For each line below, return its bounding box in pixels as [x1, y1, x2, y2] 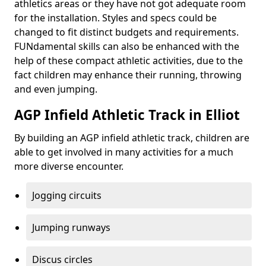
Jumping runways [32, 221, 110, 234]
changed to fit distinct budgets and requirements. [14, 26, 239, 39]
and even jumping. [14, 83, 97, 96]
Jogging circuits [32, 189, 102, 202]
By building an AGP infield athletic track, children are [14, 131, 249, 144]
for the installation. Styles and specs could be [14, 11, 217, 24]
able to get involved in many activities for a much [14, 145, 233, 159]
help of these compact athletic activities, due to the [14, 54, 243, 67]
